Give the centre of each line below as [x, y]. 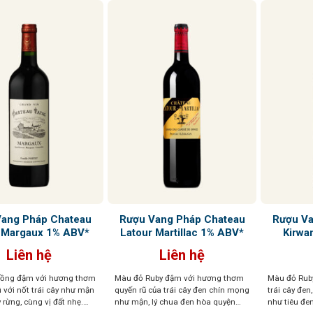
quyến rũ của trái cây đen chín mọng [182, 290]
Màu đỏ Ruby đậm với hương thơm [179, 278]
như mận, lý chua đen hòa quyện [175, 301]
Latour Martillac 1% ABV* [182, 232]
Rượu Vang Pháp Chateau [182, 219]
